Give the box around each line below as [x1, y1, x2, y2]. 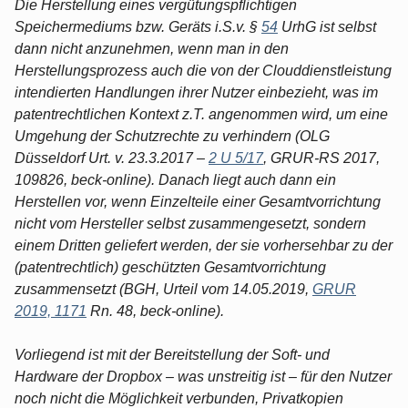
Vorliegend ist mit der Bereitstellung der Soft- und [15, 346, 330, 362]
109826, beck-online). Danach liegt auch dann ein [15, 171, 336, 188]
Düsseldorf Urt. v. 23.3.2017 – [15, 149, 209, 166]
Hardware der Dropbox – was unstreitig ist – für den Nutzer [15, 368, 392, 384]
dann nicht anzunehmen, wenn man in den [15, 40, 289, 56]
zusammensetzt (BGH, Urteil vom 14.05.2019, [15, 280, 312, 297]
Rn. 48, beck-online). [87, 302, 224, 319]
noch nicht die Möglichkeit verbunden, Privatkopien [15, 390, 343, 406]
